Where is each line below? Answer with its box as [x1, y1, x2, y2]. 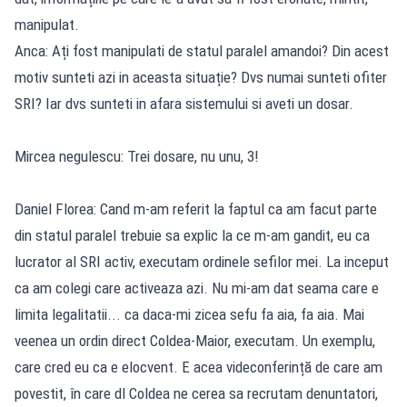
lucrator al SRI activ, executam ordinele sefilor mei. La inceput [15, 252, 389, 271]
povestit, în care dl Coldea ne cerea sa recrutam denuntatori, [15, 383, 378, 402]
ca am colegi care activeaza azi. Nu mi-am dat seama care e [15, 278, 379, 297]
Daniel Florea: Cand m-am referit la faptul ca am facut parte [15, 199, 377, 218]
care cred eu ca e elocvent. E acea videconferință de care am [15, 357, 382, 376]
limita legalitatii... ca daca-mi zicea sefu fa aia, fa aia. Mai [15, 304, 364, 323]
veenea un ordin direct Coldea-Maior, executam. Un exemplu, [15, 331, 375, 350]
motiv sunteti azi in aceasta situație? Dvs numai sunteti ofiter [15, 67, 387, 86]
